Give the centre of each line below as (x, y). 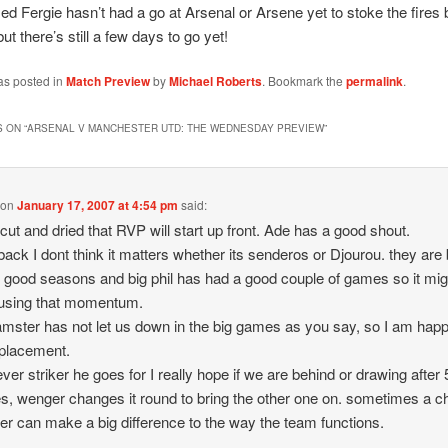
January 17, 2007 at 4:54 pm (98, 204)
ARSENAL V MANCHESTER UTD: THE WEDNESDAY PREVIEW (175, 127)
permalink (374, 81)
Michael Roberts (215, 81)
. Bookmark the (303, 81)
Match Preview (107, 81)
